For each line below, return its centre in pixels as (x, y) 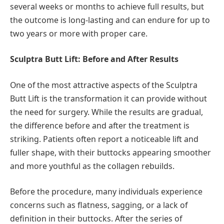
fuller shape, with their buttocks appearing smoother (110, 152)
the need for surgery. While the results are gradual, (106, 112)
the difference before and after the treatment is (100, 125)
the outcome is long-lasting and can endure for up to (110, 20)
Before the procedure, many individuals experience (106, 192)
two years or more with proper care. (79, 33)
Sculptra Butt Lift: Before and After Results (94, 59)
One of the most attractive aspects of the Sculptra (104, 85)
